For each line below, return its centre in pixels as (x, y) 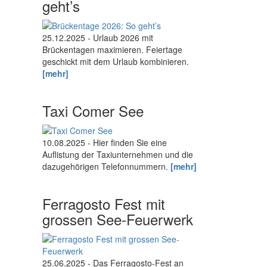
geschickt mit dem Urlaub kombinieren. (116, 62)
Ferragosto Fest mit (104, 204)
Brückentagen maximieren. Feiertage (112, 50)
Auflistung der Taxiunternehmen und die (118, 155)
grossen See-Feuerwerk (118, 219)
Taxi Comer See (93, 111)
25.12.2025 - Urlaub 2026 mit (98, 38)
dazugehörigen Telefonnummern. (106, 167)
